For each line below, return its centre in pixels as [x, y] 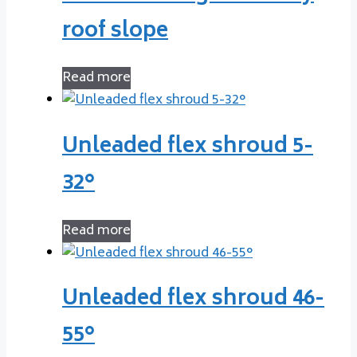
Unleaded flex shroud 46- [193, 300]
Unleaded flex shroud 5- [188, 147]
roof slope [115, 31]
